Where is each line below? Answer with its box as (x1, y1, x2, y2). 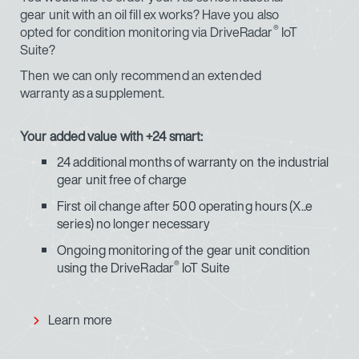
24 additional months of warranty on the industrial (57, 152, 329, 172)
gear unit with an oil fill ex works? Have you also (20, 5, 280, 25)
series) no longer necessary (57, 214, 210, 234)
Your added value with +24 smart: (20, 127, 204, 147)
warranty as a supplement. (20, 83, 165, 103)
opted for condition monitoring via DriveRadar (20, 22, 273, 42)
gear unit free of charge (57, 170, 188, 190)
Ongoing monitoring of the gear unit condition (57, 240, 311, 260)
